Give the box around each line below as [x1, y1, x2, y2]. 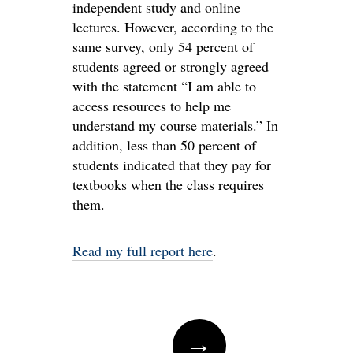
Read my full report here [72, 241, 213, 260]
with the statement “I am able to [72, 76, 256, 95]
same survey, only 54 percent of [72, 37, 254, 56]
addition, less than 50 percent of [72, 136, 256, 154]
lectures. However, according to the [72, 17, 273, 36]
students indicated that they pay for [72, 155, 271, 174]
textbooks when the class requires [72, 175, 264, 194]
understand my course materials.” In [72, 116, 278, 135]
